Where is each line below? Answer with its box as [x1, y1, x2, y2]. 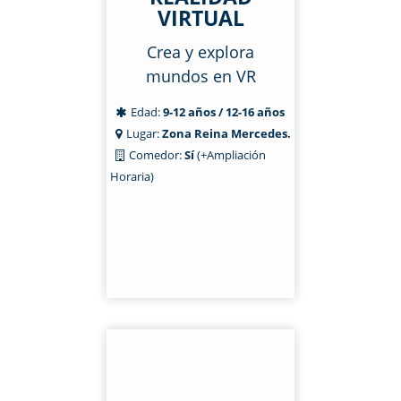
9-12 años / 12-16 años [163, 104, 285, 120]
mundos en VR [145, 65, 256, 87]
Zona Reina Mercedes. [162, 125, 291, 141]
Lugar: [126, 125, 162, 141]
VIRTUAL [157, 4, 244, 32]
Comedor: [129, 147, 182, 163]
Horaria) [110, 168, 154, 184]
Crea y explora [147, 41, 254, 63]
